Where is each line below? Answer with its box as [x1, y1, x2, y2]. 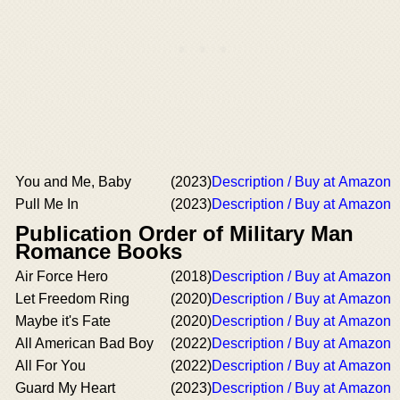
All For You [15, 357, 86, 373]
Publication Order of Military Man [15, 221, 354, 246]
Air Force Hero [15, 268, 108, 284]
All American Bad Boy [15, 335, 154, 351]
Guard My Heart [15, 379, 115, 396]
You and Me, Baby [15, 173, 131, 189]
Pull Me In [15, 196, 79, 212]
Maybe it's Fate [15, 312, 111, 329]
